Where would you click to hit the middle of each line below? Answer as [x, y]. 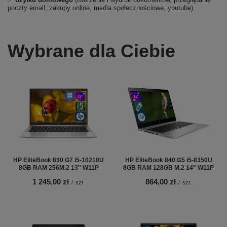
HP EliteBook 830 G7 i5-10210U [59, 160]
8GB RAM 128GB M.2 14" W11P [168, 167]
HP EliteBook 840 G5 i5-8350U [168, 160]
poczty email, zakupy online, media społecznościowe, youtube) [100, 8]
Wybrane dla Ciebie [91, 51]
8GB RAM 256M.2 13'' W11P [59, 167]
